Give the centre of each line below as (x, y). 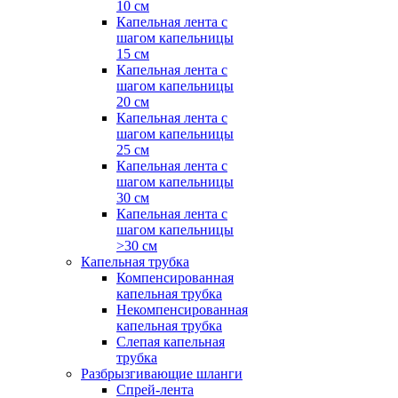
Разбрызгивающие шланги (162, 374)
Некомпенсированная (182, 310)
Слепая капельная (171, 342)
